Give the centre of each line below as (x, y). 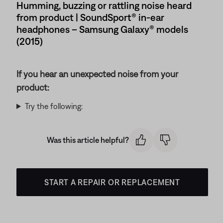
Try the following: (54, 106)
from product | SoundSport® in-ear (90, 17)
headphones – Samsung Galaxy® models (102, 29)
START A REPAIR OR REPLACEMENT (112, 182)
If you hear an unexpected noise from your (97, 74)
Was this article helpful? (88, 140)
